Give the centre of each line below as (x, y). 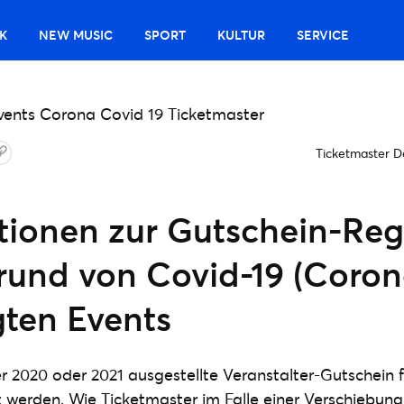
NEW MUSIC (76, 35)
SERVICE (323, 35)
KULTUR (242, 35)
